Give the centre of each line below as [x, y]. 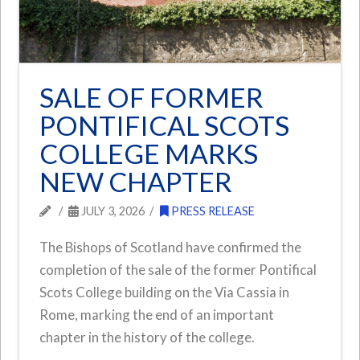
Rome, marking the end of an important [157, 315]
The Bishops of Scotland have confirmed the [171, 247]
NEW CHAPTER [136, 182]
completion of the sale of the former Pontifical [178, 270]
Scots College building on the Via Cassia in [165, 292]
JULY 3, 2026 [111, 211]
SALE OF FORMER [152, 98]
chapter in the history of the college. [147, 337]
